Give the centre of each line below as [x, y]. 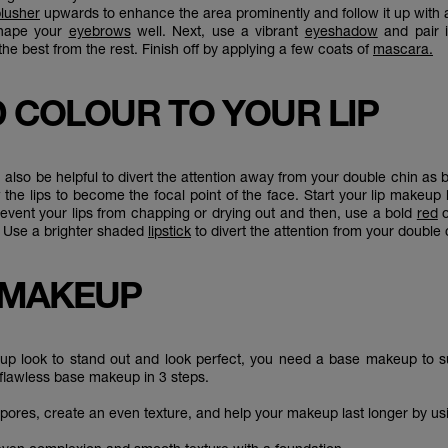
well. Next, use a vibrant [217, 30]
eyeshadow [341, 30]
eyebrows [99, 30]
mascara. [403, 48]
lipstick [169, 230]
